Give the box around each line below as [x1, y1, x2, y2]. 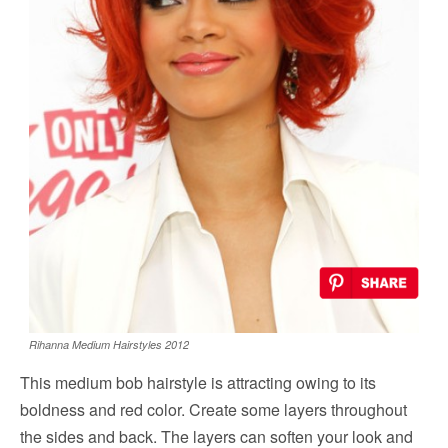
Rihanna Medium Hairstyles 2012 [29, 337, 189, 353]
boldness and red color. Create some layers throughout [20, 398, 407, 422]
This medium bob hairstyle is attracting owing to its [20, 371, 376, 395]
